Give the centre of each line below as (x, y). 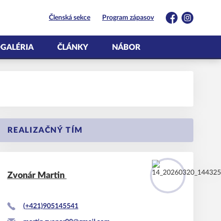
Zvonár (22, 176)
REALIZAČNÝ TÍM (45, 130)
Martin (52, 176)
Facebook (180, 22)
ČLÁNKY (73, 47)
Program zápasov (128, 18)
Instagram (196, 22)
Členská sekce (70, 18)
